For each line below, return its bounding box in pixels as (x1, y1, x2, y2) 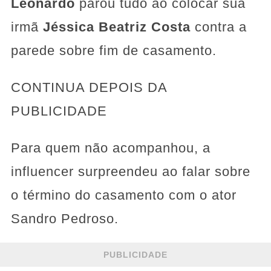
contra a (194, 19, 247, 35)
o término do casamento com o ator (10, 188, 237, 203)
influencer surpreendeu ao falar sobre (10, 164, 250, 180)
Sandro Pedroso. (10, 211, 119, 227)
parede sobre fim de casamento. (10, 43, 217, 59)
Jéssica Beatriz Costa (42, 19, 195, 35)
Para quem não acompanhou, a (10, 140, 211, 156)
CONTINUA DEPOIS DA (10, 80, 167, 96)
